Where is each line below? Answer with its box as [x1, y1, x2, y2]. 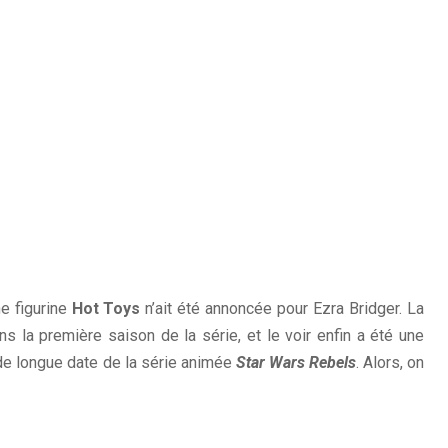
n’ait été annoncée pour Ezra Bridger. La [140, 299, 424, 318]
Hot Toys [71, 299, 141, 318]
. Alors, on [355, 353, 425, 372]
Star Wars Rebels [235, 353, 356, 372]
